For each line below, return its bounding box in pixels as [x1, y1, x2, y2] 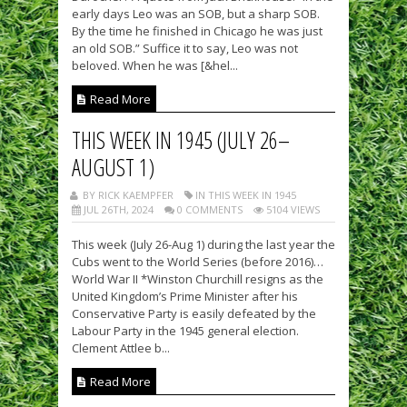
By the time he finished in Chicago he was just [72, 22, 323, 39]
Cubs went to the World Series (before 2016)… [72, 253, 323, 270]
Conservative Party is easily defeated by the [72, 304, 316, 322]
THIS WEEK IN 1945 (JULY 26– [72, 124, 290, 155]
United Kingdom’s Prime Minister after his [72, 287, 298, 304]
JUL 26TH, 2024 [81, 202, 154, 216]
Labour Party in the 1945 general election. [72, 322, 299, 339]
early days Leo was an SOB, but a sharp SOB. [72, 5, 320, 22]
